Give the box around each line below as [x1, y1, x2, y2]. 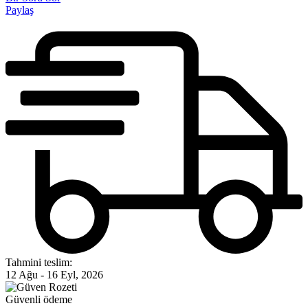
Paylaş [5, 3, 34, 16]
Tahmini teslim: [5, 256, 72, 269]
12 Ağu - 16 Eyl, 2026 [5, 269, 103, 281]
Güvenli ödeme [5, 294, 72, 306]
